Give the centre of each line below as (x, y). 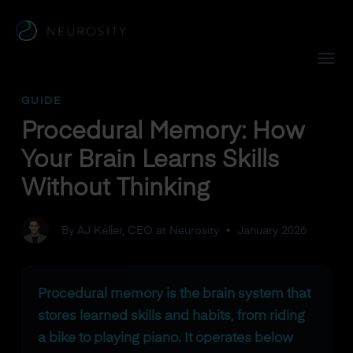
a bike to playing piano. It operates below (165, 338)
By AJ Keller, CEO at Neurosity (140, 231)
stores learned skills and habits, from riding (171, 316)
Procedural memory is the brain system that (174, 294)
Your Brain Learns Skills (150, 161)
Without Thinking (115, 189)
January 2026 (271, 231)
